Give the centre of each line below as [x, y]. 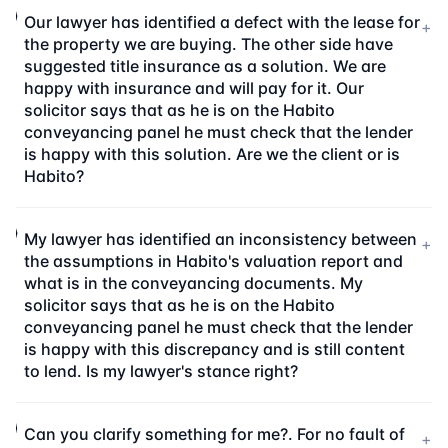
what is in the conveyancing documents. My [194, 283]
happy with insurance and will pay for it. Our [193, 88]
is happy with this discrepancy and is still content [215, 349]
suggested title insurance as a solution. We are [204, 66]
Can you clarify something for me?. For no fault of [214, 434]
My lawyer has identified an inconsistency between [221, 239]
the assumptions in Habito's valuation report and [214, 261]
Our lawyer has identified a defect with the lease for [221, 22]
